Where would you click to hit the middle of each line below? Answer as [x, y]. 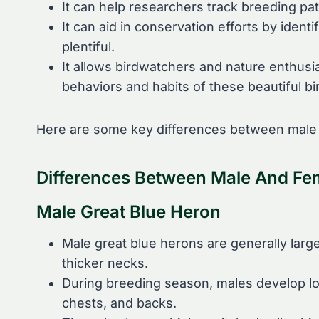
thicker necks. [105, 263]
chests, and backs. [119, 303]
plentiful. [88, 46]
